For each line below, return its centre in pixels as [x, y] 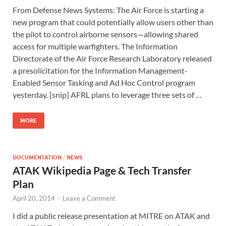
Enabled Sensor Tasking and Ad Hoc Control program [104, 82]
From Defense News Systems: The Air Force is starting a [108, 10]
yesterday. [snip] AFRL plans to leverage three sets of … [107, 94]
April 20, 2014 [34, 198]
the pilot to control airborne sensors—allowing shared [105, 34]
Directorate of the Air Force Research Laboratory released [112, 58]
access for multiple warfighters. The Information [95, 46]
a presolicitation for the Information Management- [100, 70]
